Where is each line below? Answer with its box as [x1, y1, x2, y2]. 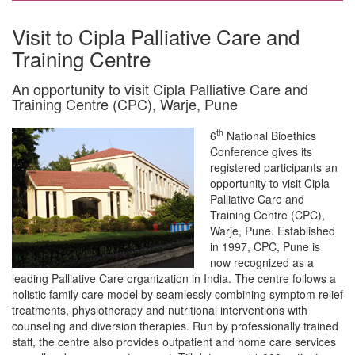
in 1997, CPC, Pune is [210, 238, 320, 254]
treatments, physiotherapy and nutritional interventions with [12, 301, 307, 318]
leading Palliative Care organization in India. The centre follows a [12, 269, 336, 286]
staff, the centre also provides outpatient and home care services [12, 333, 336, 349]
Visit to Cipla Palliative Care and [12, 21, 300, 52]
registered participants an [210, 158, 338, 175]
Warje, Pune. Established [210, 222, 335, 239]
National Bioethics [223, 127, 316, 143]
